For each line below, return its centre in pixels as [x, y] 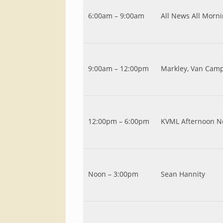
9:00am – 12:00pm [118, 68]
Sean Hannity [183, 174]
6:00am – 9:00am [116, 16]
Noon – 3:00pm [113, 174]
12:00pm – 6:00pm [119, 121]
